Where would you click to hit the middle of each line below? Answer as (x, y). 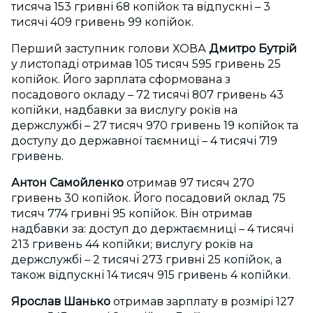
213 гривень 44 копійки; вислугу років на (132, 244)
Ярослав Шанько (61, 301)
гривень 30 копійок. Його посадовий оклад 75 (148, 198)
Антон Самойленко (67, 183)
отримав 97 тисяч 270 (189, 183)
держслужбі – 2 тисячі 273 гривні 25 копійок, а (146, 260)
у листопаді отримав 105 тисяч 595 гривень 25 (146, 64)
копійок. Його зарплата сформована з (121, 79)
